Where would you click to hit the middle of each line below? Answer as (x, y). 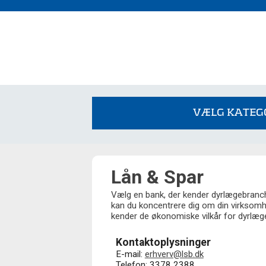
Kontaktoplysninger (163, 243)
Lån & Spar (157, 177)
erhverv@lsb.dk (174, 254)
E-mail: (130, 254)
